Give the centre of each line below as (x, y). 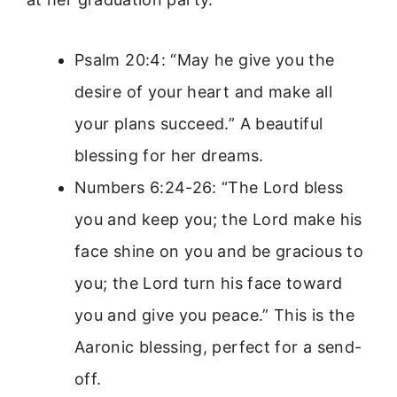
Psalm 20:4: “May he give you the (205, 59)
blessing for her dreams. (169, 155)
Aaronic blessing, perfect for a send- (218, 346)
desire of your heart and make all (203, 91)
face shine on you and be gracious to (219, 251)
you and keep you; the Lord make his (218, 219)
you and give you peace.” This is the (214, 315)
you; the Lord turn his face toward (209, 283)
